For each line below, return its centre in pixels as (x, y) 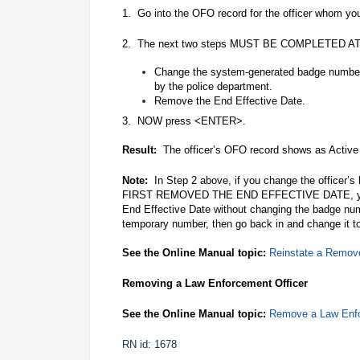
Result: (139, 149)
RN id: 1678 (153, 344)
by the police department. (213, 86)
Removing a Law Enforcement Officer (215, 283)
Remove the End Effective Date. (230, 100)
